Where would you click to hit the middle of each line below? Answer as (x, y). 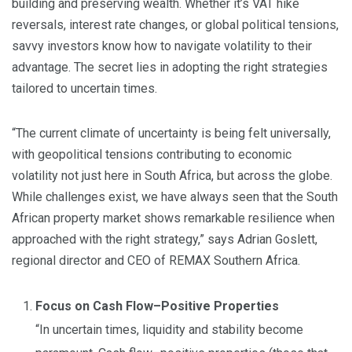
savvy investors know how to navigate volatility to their (162, 46)
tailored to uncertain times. (84, 89)
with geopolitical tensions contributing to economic (152, 155)
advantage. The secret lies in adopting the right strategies (170, 68)
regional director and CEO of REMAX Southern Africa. (156, 261)
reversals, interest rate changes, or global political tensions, (175, 25)
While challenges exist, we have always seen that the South (175, 197)
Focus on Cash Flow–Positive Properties (157, 306)
